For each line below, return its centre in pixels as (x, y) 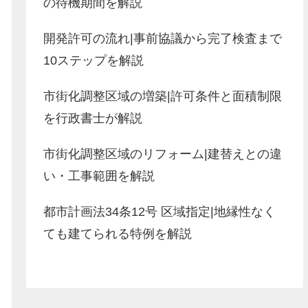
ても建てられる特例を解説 (118, 233)
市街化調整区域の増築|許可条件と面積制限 (163, 96)
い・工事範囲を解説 (99, 176)
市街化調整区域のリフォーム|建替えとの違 (163, 154)
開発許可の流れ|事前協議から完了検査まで (163, 38)
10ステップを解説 (94, 60)
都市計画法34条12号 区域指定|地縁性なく (160, 211)
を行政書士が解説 (93, 118)
